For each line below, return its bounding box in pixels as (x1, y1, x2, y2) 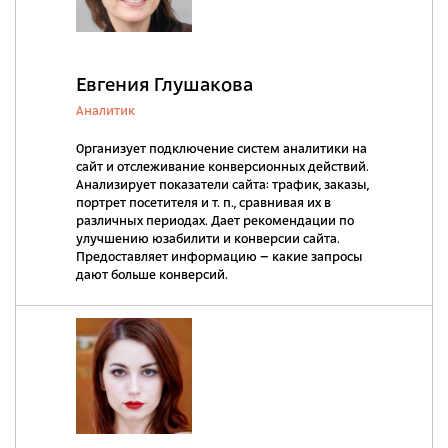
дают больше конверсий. (76, 269, 228, 282)
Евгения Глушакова (76, 76, 253, 96)
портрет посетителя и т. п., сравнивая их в (76, 197, 331, 210)
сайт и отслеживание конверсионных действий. (76, 161, 369, 174)
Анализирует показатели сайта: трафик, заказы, (76, 179, 369, 192)
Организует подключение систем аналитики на (76, 143, 367, 156)
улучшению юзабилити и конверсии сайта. (76, 233, 340, 246)
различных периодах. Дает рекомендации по (76, 215, 354, 228)
